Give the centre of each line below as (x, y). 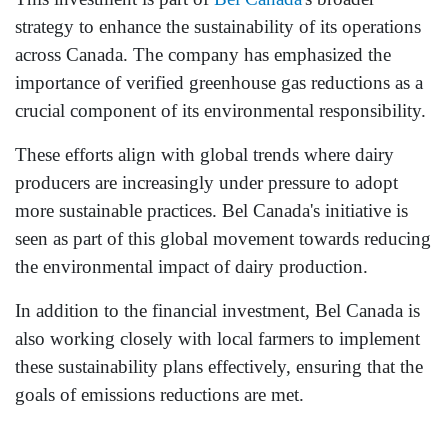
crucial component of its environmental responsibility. (220, 111)
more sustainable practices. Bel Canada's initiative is (211, 211)
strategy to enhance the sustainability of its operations (218, 27)
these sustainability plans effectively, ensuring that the (219, 367)
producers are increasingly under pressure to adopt (206, 183)
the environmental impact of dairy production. (191, 267)
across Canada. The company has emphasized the (203, 55)
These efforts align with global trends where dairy (204, 155)
